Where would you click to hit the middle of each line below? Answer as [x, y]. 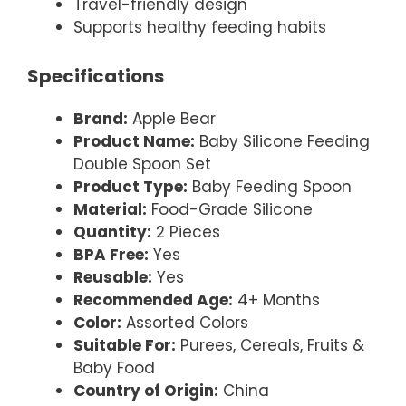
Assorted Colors [185, 322]
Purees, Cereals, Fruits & [270, 345]
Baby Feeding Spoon [270, 186]
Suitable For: [125, 345]
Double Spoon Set [142, 164]
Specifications [96, 76]
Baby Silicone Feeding [282, 141]
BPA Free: [111, 254]
